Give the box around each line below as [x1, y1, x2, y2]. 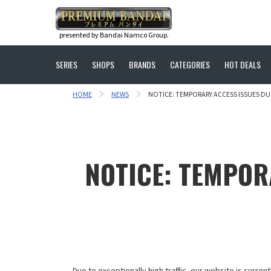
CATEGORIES [170, 58, 210, 71]
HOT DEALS [224, 58, 261, 71]
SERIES [56, 58, 77, 71]
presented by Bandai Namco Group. [59, 30, 169, 41]
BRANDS [129, 58, 155, 71]
